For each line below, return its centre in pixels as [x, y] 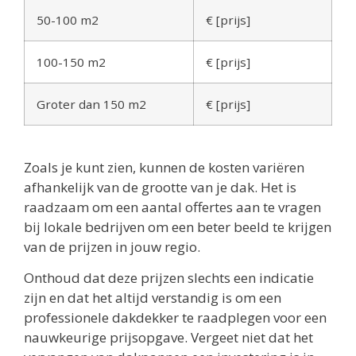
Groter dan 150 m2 [91, 104]
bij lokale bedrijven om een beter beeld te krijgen [178, 226]
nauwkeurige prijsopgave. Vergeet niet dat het [168, 338]
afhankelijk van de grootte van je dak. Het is [160, 187]
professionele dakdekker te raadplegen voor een [175, 318]
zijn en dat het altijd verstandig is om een [153, 298]
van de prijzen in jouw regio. [112, 246]
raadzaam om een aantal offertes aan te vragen [172, 207]
